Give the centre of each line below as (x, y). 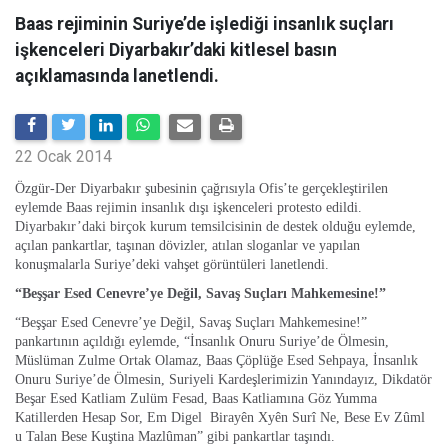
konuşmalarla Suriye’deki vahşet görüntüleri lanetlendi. (172, 264)
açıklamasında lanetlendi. (117, 76)
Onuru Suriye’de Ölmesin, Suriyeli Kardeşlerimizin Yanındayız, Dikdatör (223, 379)
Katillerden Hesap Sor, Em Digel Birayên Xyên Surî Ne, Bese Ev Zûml (220, 417)
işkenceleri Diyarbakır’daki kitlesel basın (176, 50)
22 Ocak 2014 (63, 156)
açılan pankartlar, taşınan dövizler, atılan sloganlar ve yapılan (187, 245)
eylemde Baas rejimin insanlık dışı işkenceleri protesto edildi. (188, 207)
